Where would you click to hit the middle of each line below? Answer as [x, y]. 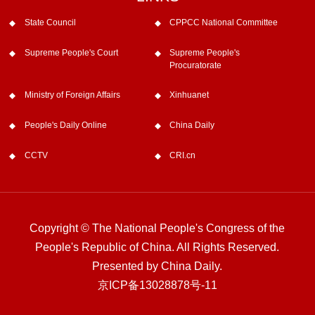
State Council [50, 22]
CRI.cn [183, 155]
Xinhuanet [189, 95]
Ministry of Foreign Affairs [72, 95]
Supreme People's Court [71, 52]
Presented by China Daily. [157, 266]
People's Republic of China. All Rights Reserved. [157, 247]
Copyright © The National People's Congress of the [157, 228]
